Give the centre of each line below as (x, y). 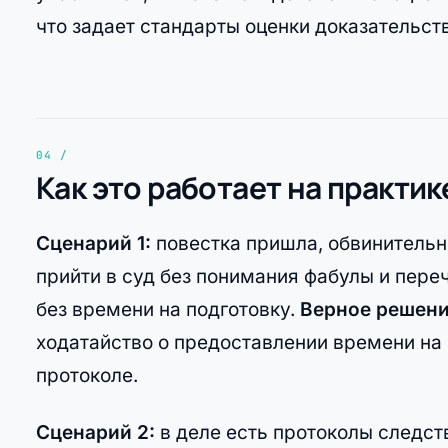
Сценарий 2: (95, 432)
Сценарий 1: (93, 243)
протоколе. (87, 375)
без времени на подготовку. (168, 309)
